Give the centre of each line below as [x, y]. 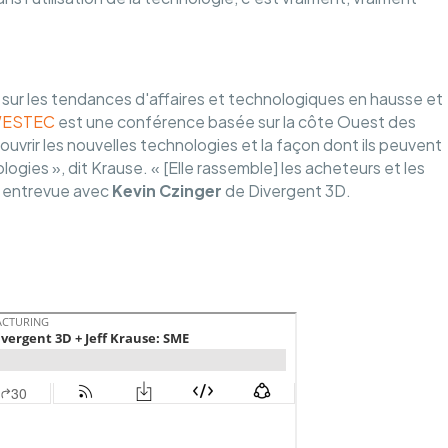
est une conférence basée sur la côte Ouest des [236, 121]
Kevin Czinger [165, 190]
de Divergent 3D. [286, 190]
